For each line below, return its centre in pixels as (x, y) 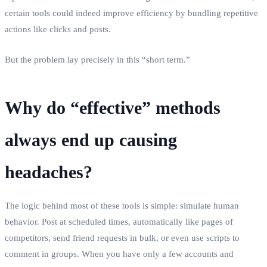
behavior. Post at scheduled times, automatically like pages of (119, 221)
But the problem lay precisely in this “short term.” (97, 59)
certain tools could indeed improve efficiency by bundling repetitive (131, 13)
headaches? (49, 172)
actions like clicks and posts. (58, 29)
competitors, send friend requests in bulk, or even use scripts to (122, 237)
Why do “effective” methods (113, 107)
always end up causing (91, 139)
